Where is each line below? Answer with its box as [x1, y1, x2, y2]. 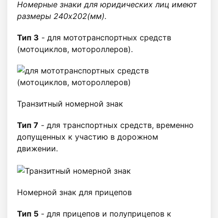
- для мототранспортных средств [39, 33, 171, 42]
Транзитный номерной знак [17, 99, 123, 109]
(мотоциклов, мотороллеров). [17, 44, 133, 54]
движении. [17, 144, 58, 153]
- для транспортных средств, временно [38, 120, 194, 130]
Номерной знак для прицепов [17, 187, 132, 197]
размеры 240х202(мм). [17, 11, 107, 21]
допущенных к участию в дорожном [17, 132, 158, 142]
